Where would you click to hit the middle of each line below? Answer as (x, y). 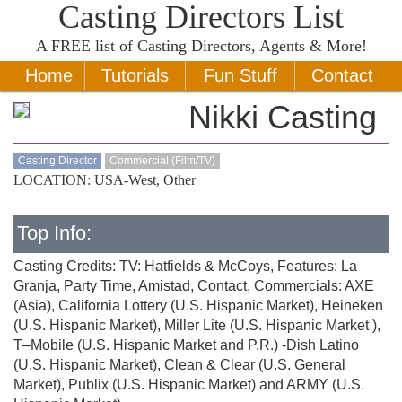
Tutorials (135, 75)
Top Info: (54, 233)
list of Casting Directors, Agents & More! (228, 46)
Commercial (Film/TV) (162, 161)
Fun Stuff (240, 75)
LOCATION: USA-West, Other (105, 180)
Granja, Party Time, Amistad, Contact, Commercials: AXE (194, 286)
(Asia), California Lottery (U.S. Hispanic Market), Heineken (198, 306)
